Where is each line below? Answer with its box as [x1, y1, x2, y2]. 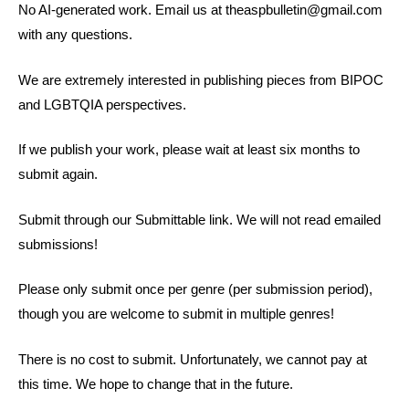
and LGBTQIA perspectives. [18, 96, 186, 112]
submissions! [18, 236, 98, 252]
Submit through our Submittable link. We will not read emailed [18, 211, 381, 227]
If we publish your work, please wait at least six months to [18, 142, 360, 158]
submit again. [18, 166, 98, 183]
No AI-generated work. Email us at [18, 2, 225, 18]
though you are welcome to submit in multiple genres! [18, 306, 334, 322]
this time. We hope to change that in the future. [18, 375, 293, 392]
